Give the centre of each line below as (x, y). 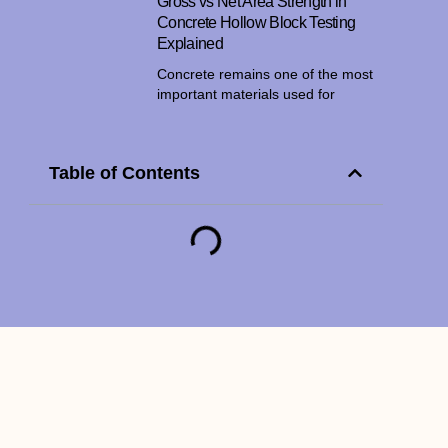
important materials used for (246, 93)
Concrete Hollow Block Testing (256, 22)
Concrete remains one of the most (265, 73)
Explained (190, 43)
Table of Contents (125, 172)
